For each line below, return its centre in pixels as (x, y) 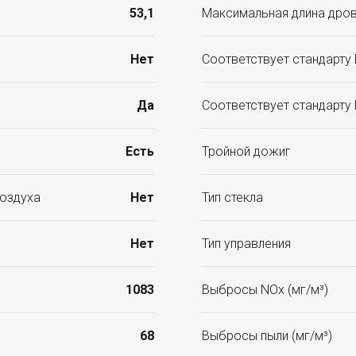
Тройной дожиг (246, 152)
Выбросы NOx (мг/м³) (265, 290)
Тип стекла (232, 198)
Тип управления (246, 244)
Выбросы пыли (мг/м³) (267, 336)
